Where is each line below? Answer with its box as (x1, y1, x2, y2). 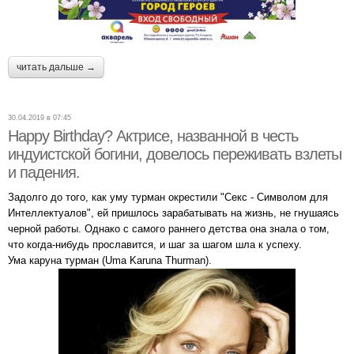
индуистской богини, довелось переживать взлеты (8, 145, 341, 163)
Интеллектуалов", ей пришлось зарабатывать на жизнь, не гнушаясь (8, 206, 339, 219)
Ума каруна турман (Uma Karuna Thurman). (8, 254, 212, 266)
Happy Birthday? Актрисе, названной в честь (8, 126, 298, 145)
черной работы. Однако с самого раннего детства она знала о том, (8, 222, 330, 235)
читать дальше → (17, 61, 96, 73)
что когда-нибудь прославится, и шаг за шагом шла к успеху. (8, 238, 302, 250)
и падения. (8, 163, 80, 181)
